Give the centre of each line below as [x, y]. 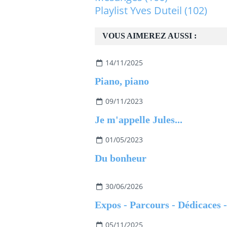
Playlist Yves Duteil [138, 10]
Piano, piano [122, 81]
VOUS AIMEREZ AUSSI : [149, 36]
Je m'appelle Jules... [139, 120]
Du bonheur [121, 158]
